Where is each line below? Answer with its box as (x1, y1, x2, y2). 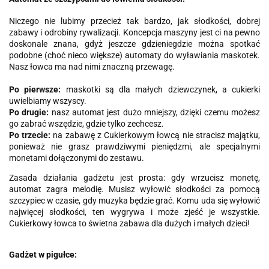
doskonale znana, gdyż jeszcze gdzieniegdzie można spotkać (9, 39, 260, 49)
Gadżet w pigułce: (9, 250, 77, 259)
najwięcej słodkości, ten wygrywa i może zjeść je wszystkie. (9, 207, 260, 217)
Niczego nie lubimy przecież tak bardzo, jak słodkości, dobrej (9, 16, 260, 26)
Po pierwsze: (9, 85, 61, 94)
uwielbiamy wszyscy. (9, 96, 86, 106)
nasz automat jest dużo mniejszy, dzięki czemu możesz (49, 107, 261, 117)
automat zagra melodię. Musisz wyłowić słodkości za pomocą (9, 184, 260, 194)
